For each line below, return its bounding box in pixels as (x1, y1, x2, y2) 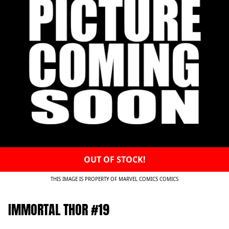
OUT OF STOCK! (83, 154, 146, 166)
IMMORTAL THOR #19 (8, 199, 109, 220)
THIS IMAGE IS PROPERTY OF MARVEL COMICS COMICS (51, 176, 178, 183)
